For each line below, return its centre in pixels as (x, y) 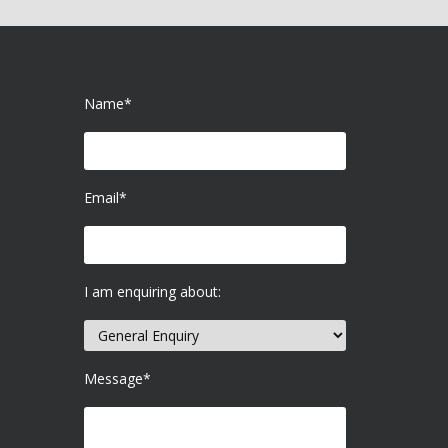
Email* (105, 197)
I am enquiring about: (152, 291)
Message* (117, 378)
